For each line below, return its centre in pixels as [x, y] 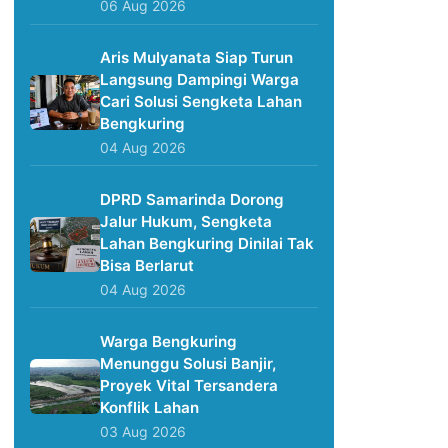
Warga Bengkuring [168, 341]
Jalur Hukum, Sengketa [186, 221]
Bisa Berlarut [147, 265]
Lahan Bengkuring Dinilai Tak [207, 243]
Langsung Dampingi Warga [199, 79]
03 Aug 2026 [143, 431]
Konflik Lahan [149, 407]
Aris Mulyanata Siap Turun [196, 57]
